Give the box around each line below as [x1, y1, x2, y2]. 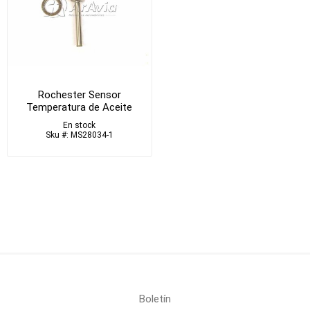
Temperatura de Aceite [26, 100, 133, 113]
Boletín [139, 293, 171, 306]
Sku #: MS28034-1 [45, 129, 113, 140]
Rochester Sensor [37, 88, 121, 101]
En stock [63, 120, 96, 130]
